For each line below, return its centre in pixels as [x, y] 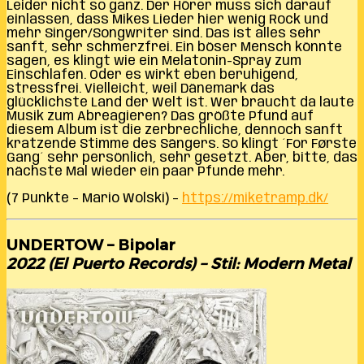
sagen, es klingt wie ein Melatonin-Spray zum [154, 62]
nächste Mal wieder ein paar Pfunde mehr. [145, 172]
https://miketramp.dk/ [255, 199]
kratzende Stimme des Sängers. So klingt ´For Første [182, 145]
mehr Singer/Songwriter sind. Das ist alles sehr [164, 34]
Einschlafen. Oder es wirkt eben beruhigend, [152, 76]
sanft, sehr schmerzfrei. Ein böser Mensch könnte [174, 48]
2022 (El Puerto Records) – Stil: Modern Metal [179, 264]
